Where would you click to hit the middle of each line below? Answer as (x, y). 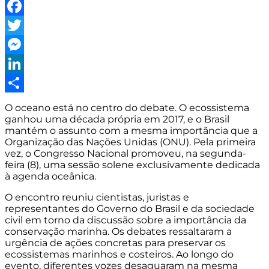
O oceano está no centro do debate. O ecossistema (127, 107)
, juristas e (166, 197)
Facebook (29, 25)
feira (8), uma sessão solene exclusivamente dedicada (132, 165)
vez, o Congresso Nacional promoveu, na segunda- (125, 153)
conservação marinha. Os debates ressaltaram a (118, 231)
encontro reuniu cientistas (79, 197)
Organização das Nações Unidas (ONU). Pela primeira (130, 142)
